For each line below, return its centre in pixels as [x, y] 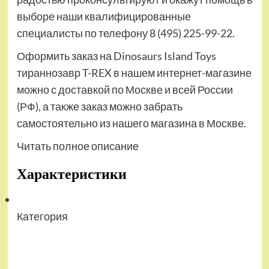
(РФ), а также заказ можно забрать [99, 107]
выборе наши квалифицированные [104, 17]
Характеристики [71, 174]
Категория [42, 216]
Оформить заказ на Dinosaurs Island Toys [116, 56]
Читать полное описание [77, 146]
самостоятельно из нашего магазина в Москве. [131, 123]
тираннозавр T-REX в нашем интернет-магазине [134, 73]
